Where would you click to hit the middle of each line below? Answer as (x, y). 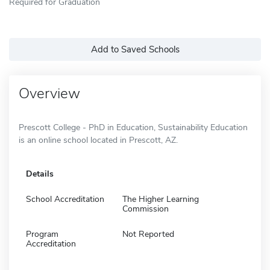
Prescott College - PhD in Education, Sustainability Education (133, 127)
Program (42, 234)
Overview (49, 93)
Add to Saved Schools (135, 49)
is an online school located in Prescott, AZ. (98, 140)
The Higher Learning (161, 199)
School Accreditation (65, 199)
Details (40, 174)
